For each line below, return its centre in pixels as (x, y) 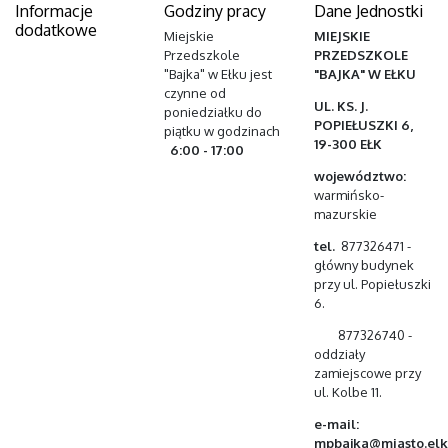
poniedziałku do (215, 111)
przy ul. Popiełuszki (372, 283)
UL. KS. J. (340, 105)
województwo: (359, 175)
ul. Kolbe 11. (347, 391)
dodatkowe (56, 30)
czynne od (195, 92)
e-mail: (343, 423)
